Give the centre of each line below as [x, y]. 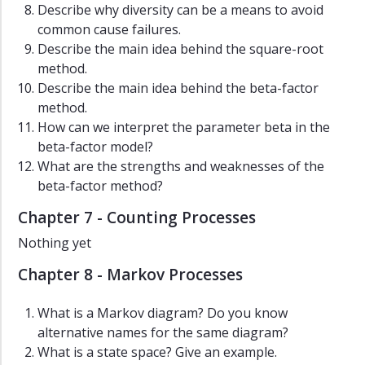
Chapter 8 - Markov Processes [130, 275]
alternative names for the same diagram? [163, 333]
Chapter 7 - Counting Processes [137, 218]
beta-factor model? [95, 147]
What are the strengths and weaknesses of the [181, 167]
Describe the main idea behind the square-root [180, 49]
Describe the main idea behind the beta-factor [178, 88]
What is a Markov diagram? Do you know [163, 313]
